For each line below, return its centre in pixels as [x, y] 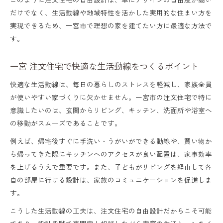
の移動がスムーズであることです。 [66, 123]
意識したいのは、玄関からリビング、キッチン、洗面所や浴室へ [111, 110]
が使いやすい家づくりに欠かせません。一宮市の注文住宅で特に [111, 97]
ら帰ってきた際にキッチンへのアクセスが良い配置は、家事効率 [111, 154]
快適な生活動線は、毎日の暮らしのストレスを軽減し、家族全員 [111, 84]
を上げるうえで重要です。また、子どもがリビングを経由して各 [111, 167]
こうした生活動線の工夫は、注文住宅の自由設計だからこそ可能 [111, 210]
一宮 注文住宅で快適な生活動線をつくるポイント [104, 66]
